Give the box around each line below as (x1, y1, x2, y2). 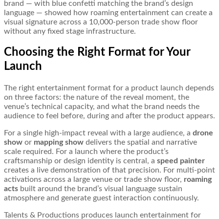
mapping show (34, 138, 84, 147)
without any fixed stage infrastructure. (4, 27, 136, 35)
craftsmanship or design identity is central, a (4, 157, 157, 165)
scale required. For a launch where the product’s (4, 148, 169, 156)
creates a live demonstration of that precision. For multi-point (4, 166, 215, 175)
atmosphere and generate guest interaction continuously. (4, 194, 199, 202)
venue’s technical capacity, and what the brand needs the (4, 103, 199, 111)
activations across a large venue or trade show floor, (4, 175, 184, 184)
